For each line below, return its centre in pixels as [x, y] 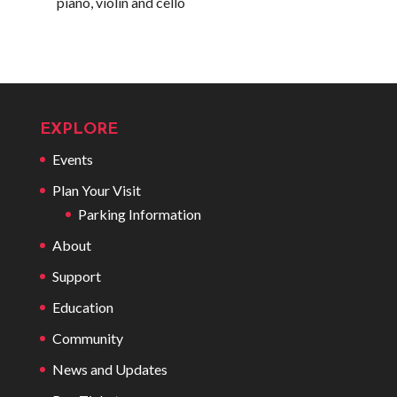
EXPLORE [78, 130]
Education [82, 307]
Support [76, 276]
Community [87, 338]
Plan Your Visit [96, 190]
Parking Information [139, 214]
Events [72, 159]
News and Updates [109, 369]
